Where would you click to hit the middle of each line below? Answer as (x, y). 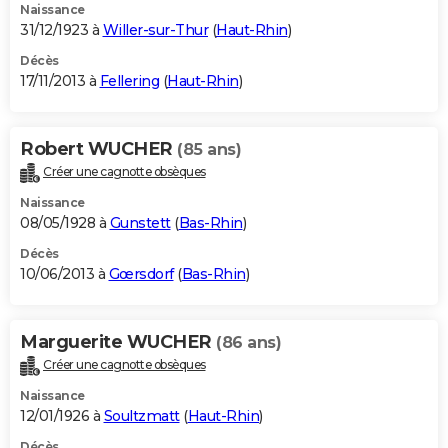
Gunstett (140, 222)
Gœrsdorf (141, 273)
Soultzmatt (141, 415)
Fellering (129, 81)
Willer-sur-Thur (155, 30)
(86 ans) (248, 342)
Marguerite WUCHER (118, 341)
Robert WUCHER (98, 149)
